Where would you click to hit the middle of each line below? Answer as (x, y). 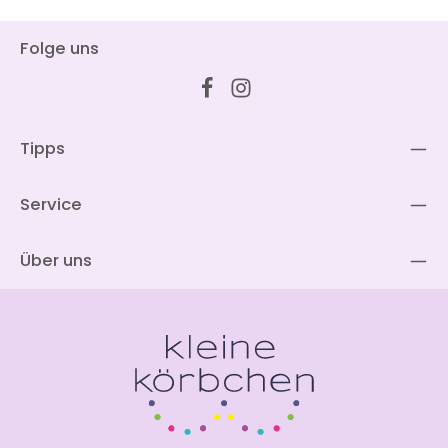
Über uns (56, 261)
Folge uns (59, 49)
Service (51, 205)
